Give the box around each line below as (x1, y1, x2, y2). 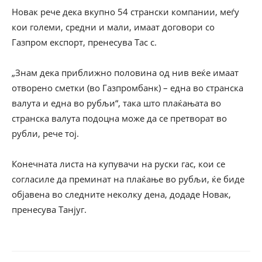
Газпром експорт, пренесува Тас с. (12, 36, 157, 48)
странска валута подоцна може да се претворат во (12, 112, 227, 124)
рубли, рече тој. (12, 127, 79, 139)
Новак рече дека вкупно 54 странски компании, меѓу (12, 6, 239, 18)
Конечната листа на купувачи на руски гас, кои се (12, 158, 225, 170)
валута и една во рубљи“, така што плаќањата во (12, 97, 221, 109)
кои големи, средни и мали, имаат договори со (12, 21, 215, 33)
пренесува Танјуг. (12, 204, 87, 215)
